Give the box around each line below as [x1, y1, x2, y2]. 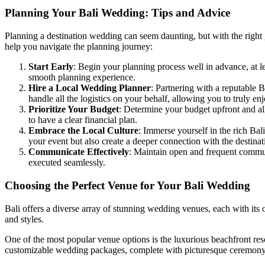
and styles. [5, 214, 44, 224]
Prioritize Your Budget [28, 104, 119, 115]
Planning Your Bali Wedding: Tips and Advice [5, 7, 230, 20]
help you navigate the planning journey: [5, 41, 153, 52]
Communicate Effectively [28, 147, 129, 157]
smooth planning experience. [28, 72, 135, 83]
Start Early [28, 62, 73, 72]
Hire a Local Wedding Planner [28, 83, 151, 93]
